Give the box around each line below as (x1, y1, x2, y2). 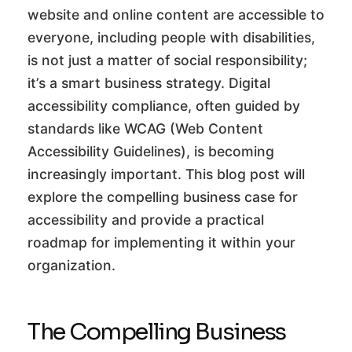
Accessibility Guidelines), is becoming (27, 143, 274, 160)
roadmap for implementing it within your (27, 234, 295, 251)
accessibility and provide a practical (27, 211, 264, 229)
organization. (27, 257, 115, 274)
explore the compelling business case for (27, 189, 298, 206)
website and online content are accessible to (27, 6, 324, 24)
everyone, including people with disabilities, (27, 29, 315, 46)
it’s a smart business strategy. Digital (27, 75, 270, 92)
